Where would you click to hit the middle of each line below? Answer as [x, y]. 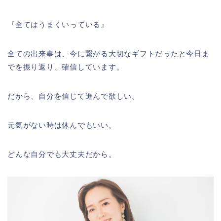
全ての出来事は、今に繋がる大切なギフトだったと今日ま [109, 53]
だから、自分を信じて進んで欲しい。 [74, 96]
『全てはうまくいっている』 [58, 24]
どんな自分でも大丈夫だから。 [62, 154]
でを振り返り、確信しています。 [66, 67]
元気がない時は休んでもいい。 [62, 125]
